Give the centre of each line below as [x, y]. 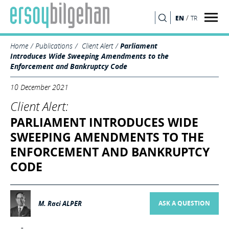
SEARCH [114, 24]
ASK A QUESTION [184, 203]
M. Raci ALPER [60, 203]
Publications [54, 46]
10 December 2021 [39, 87]
